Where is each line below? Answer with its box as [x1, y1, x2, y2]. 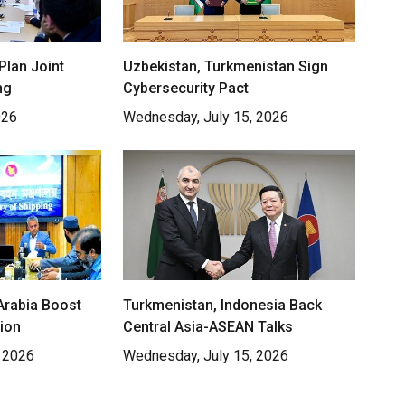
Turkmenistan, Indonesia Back [122, 296, 322, 314]
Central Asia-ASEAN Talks [122, 317, 293, 335]
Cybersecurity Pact [122, 79, 249, 97]
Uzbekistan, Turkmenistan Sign [122, 57, 328, 75]
